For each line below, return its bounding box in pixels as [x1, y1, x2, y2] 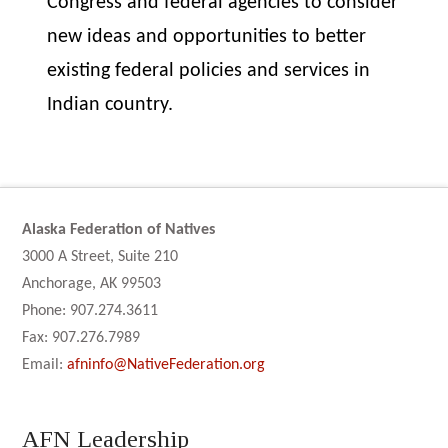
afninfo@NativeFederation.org [67, 356, 266, 373]
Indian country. [47, 94, 174, 115]
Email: [22, 356, 68, 373]
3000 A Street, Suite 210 [22, 248, 179, 265]
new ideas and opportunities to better [47, 26, 367, 47]
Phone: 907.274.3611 [22, 302, 159, 319]
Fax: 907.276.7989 [22, 329, 141, 346]
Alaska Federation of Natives [22, 221, 216, 238]
